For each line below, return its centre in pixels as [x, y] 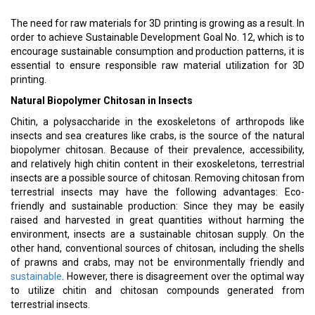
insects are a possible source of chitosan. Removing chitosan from [157, 178]
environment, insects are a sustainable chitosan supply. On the [157, 234]
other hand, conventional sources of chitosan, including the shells [157, 248]
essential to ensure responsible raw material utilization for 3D [157, 65]
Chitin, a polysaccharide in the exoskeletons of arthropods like [157, 122]
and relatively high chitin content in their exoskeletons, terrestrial [157, 164]
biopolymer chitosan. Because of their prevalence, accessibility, [157, 150]
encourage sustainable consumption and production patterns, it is [157, 51]
